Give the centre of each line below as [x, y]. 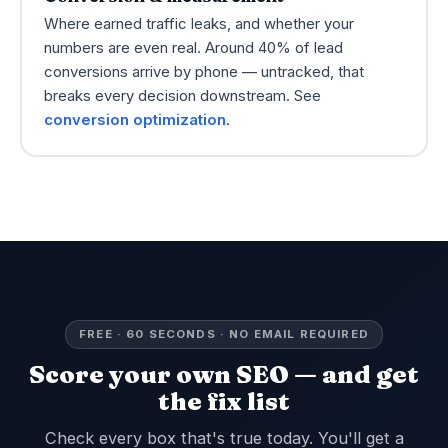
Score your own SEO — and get [224, 374]
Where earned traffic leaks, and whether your [198, 23]
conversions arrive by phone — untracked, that [203, 71]
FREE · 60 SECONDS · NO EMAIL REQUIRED [224, 334]
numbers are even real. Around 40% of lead [193, 47]
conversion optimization [134, 119]
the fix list [224, 401]
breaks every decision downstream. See [182, 95]
